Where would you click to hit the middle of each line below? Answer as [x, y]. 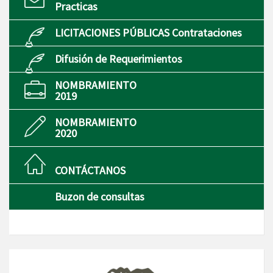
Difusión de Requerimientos [119, 59]
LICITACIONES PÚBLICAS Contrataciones [148, 33]
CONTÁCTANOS [90, 171]
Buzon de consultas [100, 197]
